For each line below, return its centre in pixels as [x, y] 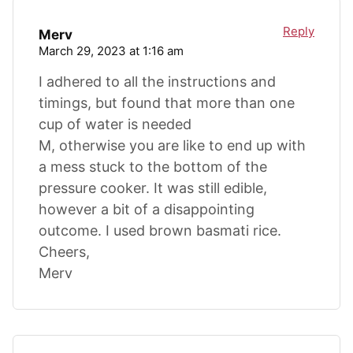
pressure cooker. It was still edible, [153, 188]
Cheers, [64, 251]
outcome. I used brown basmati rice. [160, 230]
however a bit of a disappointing [147, 209]
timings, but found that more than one [167, 102]
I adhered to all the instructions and [157, 81]
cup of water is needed [115, 124]
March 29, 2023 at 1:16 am [111, 50]
